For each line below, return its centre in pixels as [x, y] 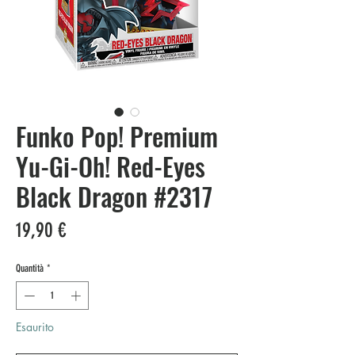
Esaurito [35, 326]
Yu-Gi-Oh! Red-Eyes [111, 166]
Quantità [30, 269]
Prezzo [89, 230]
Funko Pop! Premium [117, 136]
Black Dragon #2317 [114, 197]
